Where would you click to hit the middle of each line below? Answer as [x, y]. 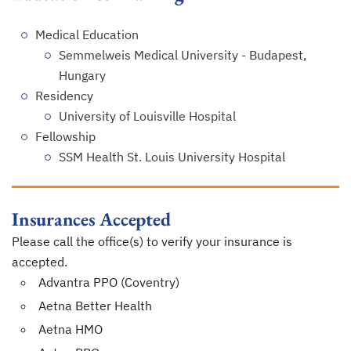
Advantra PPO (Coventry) [109, 282]
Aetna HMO [71, 329]
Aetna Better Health [95, 306]
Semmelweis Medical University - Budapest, [183, 55]
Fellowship [65, 136]
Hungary [82, 75]
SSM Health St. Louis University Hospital [172, 157]
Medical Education [87, 34]
